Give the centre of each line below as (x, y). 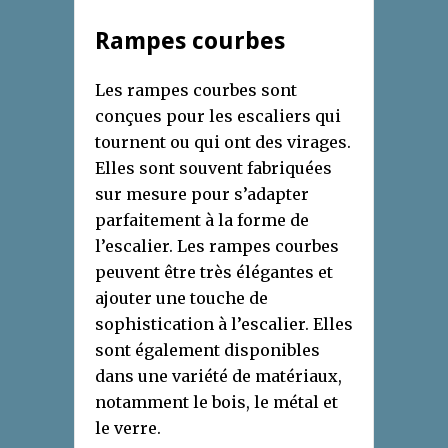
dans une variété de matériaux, (218, 375)
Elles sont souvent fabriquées (213, 167)
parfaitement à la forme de (202, 219)
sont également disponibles (207, 349)
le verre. (128, 427)
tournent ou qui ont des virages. (223, 141)
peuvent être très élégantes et (214, 271)
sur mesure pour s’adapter (202, 193)
